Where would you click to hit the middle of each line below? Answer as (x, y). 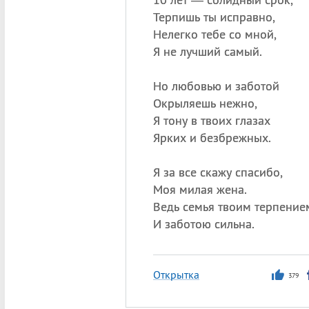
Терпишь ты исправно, (214, 17)
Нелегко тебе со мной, (215, 34)
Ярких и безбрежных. (212, 138)
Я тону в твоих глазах (211, 120)
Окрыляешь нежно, (205, 103)
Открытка (176, 275)
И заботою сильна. (203, 224)
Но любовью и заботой (216, 86)
